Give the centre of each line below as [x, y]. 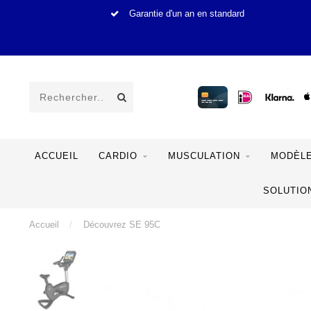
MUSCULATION [204, 156]
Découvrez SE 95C [122, 225]
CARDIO [118, 156]
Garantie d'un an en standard [185, 14]
